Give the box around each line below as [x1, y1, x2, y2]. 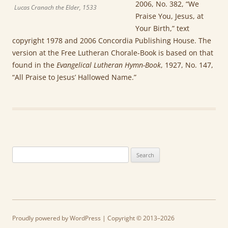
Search [12, 148, 32, 157]
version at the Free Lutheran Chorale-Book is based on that [12, 48, 213, 58]
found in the [12, 60, 56, 70]
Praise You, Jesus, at [135, 11, 204, 21]
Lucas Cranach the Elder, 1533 [14, 3, 97, 12]
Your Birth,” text [135, 23, 189, 33]
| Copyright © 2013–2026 [101, 214, 175, 222]
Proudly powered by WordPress [12, 214, 101, 222]
